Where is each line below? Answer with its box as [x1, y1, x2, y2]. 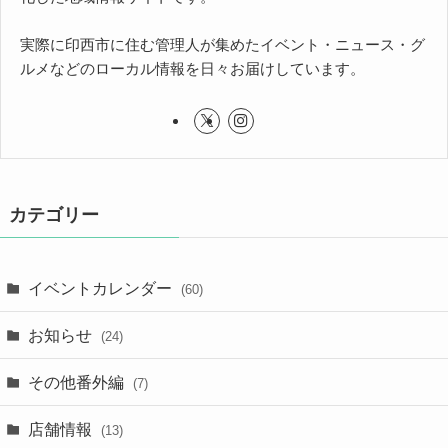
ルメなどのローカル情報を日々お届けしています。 [20, 60, 366, 78]
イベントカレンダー [28, 278, 177, 297]
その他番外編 [28, 372, 129, 391]
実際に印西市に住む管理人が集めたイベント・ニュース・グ [20, 36, 426, 54]
